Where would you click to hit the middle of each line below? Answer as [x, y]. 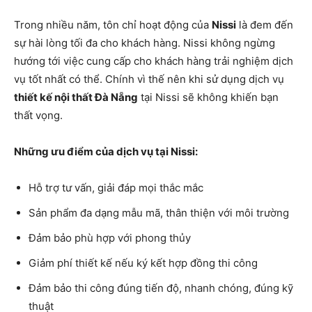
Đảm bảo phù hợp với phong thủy [110, 237]
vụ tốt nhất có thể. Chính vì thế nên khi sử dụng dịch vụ [149, 79]
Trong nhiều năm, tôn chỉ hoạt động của [113, 24]
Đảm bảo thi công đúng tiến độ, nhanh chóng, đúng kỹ [161, 288]
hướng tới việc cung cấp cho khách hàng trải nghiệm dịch [154, 61]
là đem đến [265, 24]
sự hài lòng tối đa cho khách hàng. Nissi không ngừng [145, 42]
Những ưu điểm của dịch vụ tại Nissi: [106, 151]
